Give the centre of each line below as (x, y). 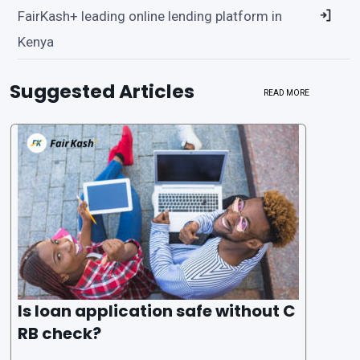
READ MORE (287, 92)
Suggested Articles (102, 91)
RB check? (59, 333)
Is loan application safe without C (157, 311)
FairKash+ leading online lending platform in (150, 16)
